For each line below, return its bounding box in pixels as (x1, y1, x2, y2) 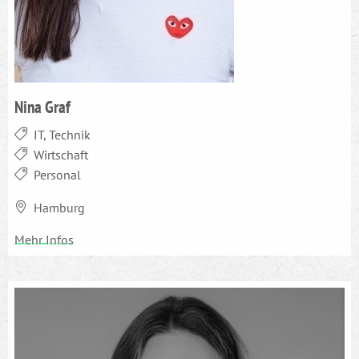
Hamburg (34, 200, 85, 216)
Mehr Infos (14, 232, 74, 248)
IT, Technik (34, 127, 91, 143)
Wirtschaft (34, 147, 88, 163)
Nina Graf (14, 95, 71, 119)
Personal (34, 167, 81, 184)
